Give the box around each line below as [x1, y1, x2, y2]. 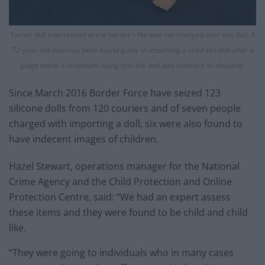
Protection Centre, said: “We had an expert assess [9, 190, 231, 203]
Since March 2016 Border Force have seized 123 [9, 86, 221, 99]
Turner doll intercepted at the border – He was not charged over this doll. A [9, 29, 256, 40]
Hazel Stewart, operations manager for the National [9, 159, 240, 173]
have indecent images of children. [9, 132, 159, 146]
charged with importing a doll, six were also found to [9, 117, 243, 130]
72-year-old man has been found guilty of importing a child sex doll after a [11, 44, 254, 55]
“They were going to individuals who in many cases [9, 245, 234, 259]
